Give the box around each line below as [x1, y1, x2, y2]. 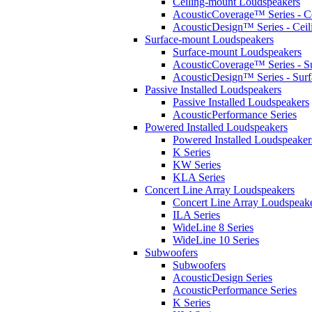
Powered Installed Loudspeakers [145, 120, 288, 133]
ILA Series [173, 208, 220, 221]
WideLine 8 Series [173, 221, 253, 233]
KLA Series [173, 171, 225, 183]
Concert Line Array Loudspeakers [145, 183, 295, 196]
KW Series [173, 158, 221, 171]
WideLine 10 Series [173, 233, 259, 246]
